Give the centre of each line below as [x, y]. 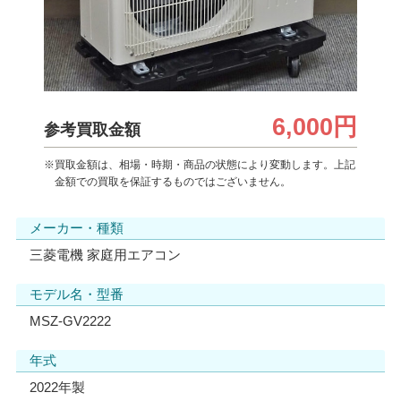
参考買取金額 [92, 129]
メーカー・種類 [76, 227]
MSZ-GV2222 [70, 320]
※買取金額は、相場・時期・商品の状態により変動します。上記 [200, 164]
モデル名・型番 [76, 294]
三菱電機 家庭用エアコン [105, 254]
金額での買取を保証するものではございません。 [173, 181]
